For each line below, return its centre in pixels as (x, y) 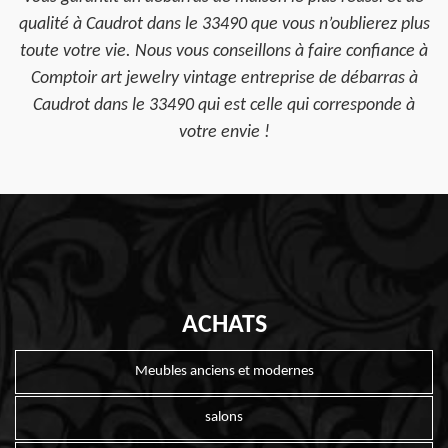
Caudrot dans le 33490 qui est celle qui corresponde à (224, 105)
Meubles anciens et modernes (224, 371)
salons (224, 418)
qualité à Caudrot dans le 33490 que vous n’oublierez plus (224, 24)
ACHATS (224, 325)
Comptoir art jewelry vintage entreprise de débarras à (224, 78)
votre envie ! (224, 132)
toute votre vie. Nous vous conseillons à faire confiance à (224, 51)
